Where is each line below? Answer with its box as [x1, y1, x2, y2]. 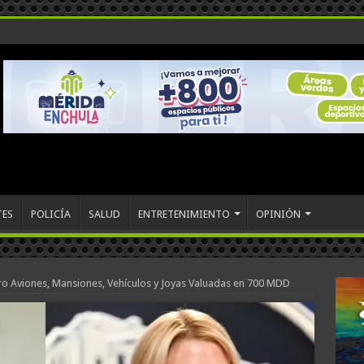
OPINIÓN [255, 208, 301, 220]
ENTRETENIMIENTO [137, 208, 230, 220]
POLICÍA [30, 208, 71, 220]
